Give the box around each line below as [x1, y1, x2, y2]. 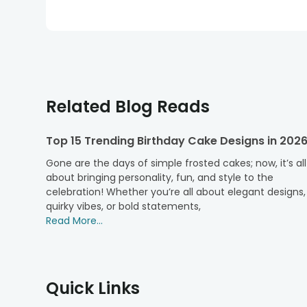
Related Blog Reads [46, 95, 210, 119]
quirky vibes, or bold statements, [46, 199, 201, 214]
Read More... [46, 214, 103, 228]
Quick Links [46, 277, 140, 300]
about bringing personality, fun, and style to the [46, 171, 274, 185]
